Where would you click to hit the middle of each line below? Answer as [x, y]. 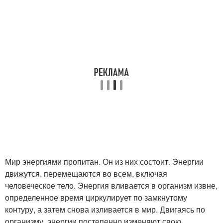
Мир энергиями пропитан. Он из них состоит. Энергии [104, 161]
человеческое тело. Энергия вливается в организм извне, [111, 185]
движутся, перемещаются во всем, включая [86, 173]
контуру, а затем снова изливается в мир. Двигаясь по [105, 209]
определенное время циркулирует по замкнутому [96, 197]
